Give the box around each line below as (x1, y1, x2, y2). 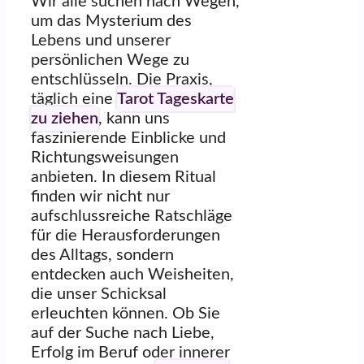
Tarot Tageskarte (117, 90, 234, 107)
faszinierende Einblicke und (31, 129, 226, 146)
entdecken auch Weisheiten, (31, 266, 234, 283)
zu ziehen (31, 110, 98, 127)
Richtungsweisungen (31, 149, 179, 166)
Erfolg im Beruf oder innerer (31, 344, 230, 361)
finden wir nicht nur (31, 188, 170, 205)
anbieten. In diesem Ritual (31, 168, 216, 185)
